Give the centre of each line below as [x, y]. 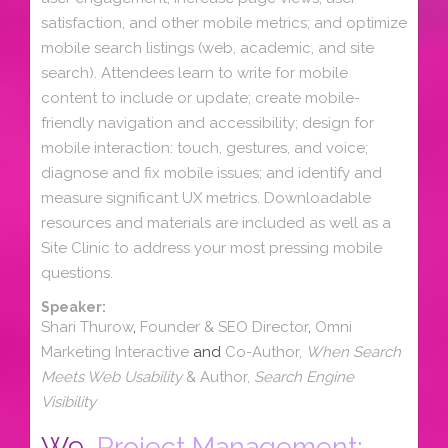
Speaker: [73, 307]
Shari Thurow [87, 327]
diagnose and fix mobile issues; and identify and [211, 172]
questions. [77, 272]
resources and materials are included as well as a [216, 222]
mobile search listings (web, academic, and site [207, 47]
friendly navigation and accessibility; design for [207, 122]
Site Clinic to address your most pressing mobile [211, 247]
